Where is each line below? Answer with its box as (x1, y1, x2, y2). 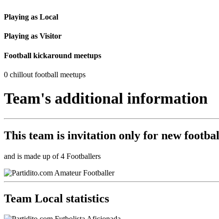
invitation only (67, 129, 140, 142)
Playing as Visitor (4, 32, 62, 41)
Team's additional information (4, 89, 208, 108)
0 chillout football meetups (4, 70, 86, 79)
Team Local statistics (4, 192, 109, 205)
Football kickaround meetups (4, 51, 101, 60)
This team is (4, 129, 67, 142)
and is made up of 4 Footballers (4, 152, 101, 160)
